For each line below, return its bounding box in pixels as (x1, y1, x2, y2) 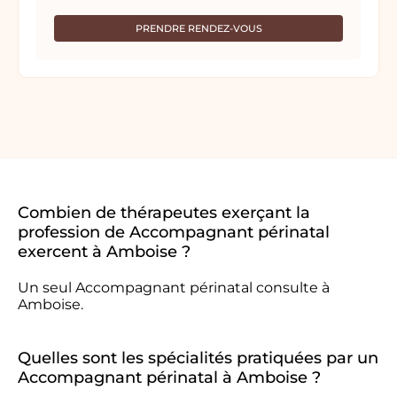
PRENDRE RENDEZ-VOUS (135, 22, 262, 35)
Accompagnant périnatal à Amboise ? (18, 368, 321, 387)
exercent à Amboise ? (18, 242, 191, 261)
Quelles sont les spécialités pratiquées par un (18, 348, 378, 368)
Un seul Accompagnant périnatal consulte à (18, 279, 330, 296)
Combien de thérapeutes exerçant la (18, 203, 310, 222)
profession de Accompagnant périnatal (18, 222, 330, 242)
